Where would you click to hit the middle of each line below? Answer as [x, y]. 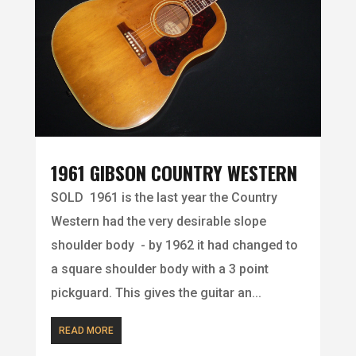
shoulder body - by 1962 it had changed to [174, 245]
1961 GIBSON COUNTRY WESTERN [174, 172]
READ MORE [86, 330]
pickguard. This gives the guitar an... [156, 292]
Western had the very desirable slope [158, 221]
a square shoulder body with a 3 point [159, 269]
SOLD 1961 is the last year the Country [164, 197]
